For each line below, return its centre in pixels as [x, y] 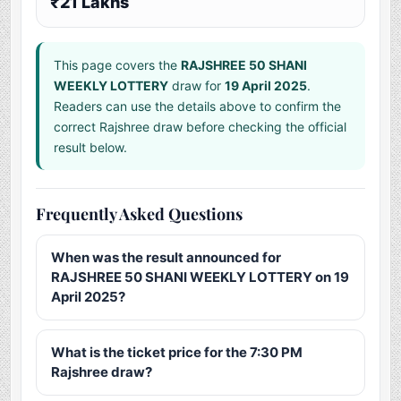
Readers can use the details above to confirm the [198, 107]
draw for [197, 86]
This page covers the [118, 65]
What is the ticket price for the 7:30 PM [177, 353]
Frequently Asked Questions [140, 214]
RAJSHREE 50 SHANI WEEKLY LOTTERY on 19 [200, 277]
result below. [91, 148]
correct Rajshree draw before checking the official [200, 127]
